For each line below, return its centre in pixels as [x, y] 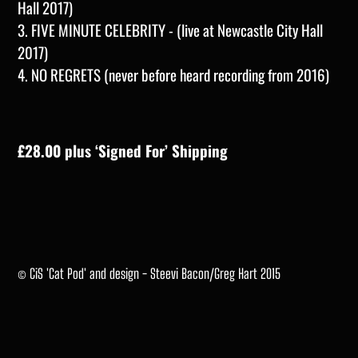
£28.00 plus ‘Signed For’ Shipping [123, 150]
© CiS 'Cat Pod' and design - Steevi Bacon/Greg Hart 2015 [149, 273]
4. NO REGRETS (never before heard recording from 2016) [173, 74]
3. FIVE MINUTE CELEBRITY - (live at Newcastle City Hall [170, 29]
